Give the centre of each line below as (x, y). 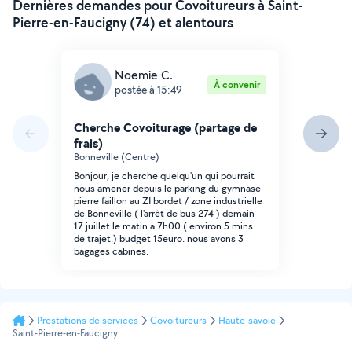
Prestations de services (88, 320)
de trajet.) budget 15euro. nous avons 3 (159, 238)
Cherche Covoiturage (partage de (165, 127)
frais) (88, 143)
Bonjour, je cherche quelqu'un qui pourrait (164, 176)
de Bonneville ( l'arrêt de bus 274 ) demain (164, 213)
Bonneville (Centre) (117, 157)
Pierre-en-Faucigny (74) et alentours (123, 22)
